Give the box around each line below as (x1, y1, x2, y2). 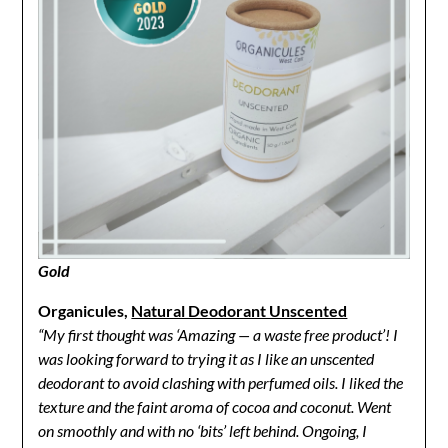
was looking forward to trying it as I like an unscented (38, 349, 375, 369)
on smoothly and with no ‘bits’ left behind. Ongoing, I (38, 421, 368, 441)
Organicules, (38, 301, 132, 321)
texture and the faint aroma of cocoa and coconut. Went (38, 397, 392, 417)
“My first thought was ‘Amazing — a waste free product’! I (38, 325, 399, 345)
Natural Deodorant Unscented (131, 301, 348, 321)
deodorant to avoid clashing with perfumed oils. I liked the (38, 373, 404, 393)
